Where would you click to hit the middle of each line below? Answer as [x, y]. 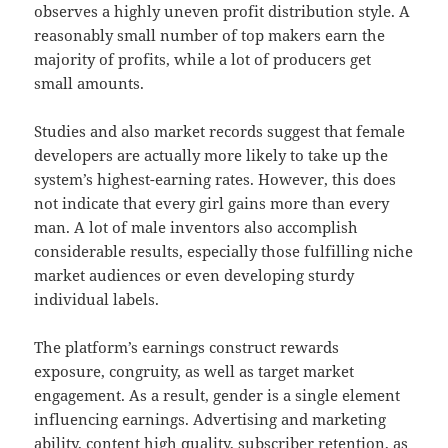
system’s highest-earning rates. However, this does [215, 179]
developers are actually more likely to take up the [211, 155]
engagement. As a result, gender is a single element [217, 395]
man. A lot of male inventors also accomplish [196, 227]
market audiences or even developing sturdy [194, 275]
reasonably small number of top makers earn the [210, 35]
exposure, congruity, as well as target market [194, 371]
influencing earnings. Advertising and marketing [210, 419]
